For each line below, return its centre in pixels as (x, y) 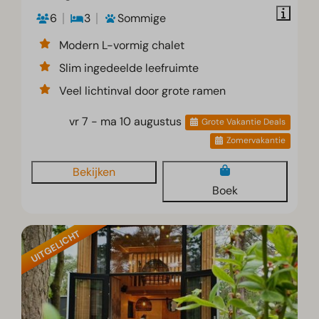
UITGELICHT (56, 246)
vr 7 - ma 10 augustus (126, 121)
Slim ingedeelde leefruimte (129, 68)
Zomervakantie (256, 141)
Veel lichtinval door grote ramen (143, 90)
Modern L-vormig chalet (122, 45)
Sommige (142, 18)
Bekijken (94, 172)
